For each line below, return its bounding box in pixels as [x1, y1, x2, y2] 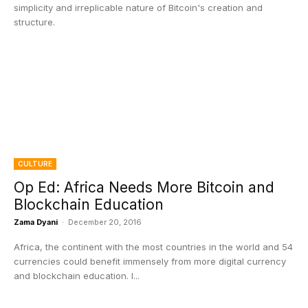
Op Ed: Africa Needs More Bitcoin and [14, 179, 274, 196]
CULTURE [18, 159, 52, 168]
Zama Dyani [14, 217, 58, 227]
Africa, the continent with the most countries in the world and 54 [14, 241, 293, 252]
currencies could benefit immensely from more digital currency [14, 256, 286, 267]
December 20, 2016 [68, 217, 142, 227]
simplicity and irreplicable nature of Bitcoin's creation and [14, 2, 263, 13]
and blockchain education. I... [14, 270, 140, 281]
